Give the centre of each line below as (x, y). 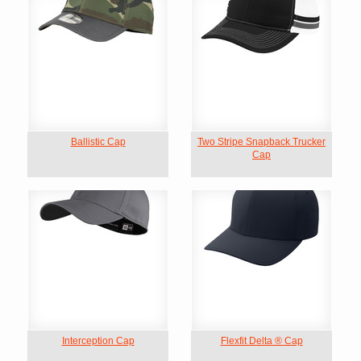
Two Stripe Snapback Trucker (261, 142)
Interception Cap (98, 341)
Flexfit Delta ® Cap (261, 341)
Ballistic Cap (98, 142)
